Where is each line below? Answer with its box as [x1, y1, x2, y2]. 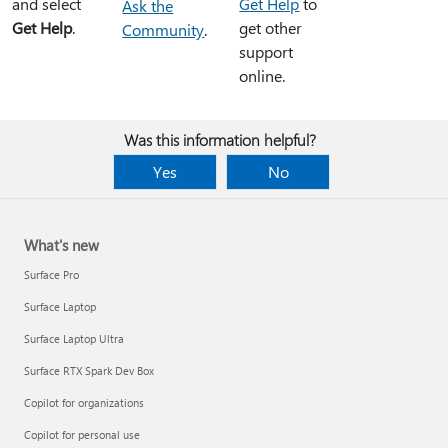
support [239, 40, 294, 62]
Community [122, 18, 205, 40]
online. [239, 64, 286, 86]
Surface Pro [24, 267, 79, 282]
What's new [24, 235, 99, 255]
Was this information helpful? [124, 129, 316, 150]
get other [239, 16, 303, 38]
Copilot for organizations [24, 395, 144, 410]
